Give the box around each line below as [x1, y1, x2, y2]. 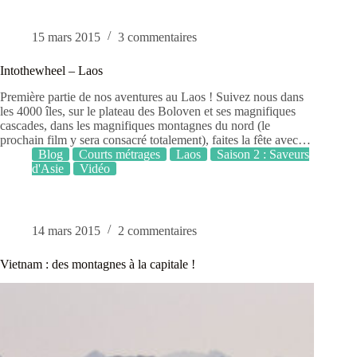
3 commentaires [118, 29, 197, 44]
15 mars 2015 [32, 29, 100, 44]
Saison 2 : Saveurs [217, 147, 309, 161]
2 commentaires [118, 223, 197, 237]
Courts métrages [79, 147, 160, 161]
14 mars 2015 [32, 223, 100, 237]
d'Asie [32, 161, 64, 175]
